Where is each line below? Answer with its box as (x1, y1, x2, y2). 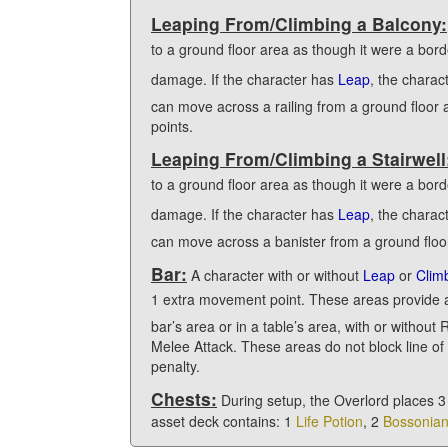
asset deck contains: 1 (151, 410, 296, 431)
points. (151, 115, 193, 136)
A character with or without (187, 264, 363, 285)
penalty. (151, 355, 200, 376)
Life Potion (296, 410, 363, 431)
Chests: (151, 385, 217, 411)
